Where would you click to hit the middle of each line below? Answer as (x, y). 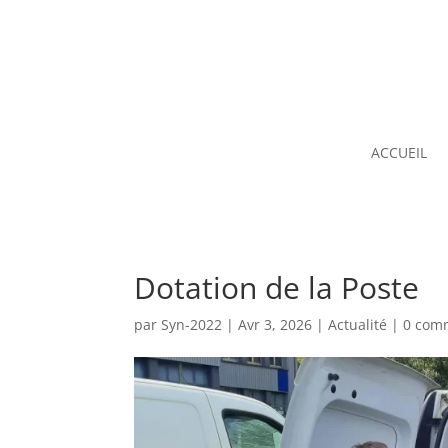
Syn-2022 (192, 325)
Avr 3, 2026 (275, 325)
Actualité (358, 325)
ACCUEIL (398, 153)
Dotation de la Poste (277, 288)
